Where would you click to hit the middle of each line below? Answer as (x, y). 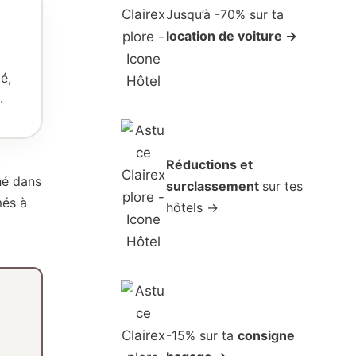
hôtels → (193, 207)
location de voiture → (232, 36)
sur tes (283, 186)
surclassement (215, 186)
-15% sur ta (202, 336)
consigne (267, 336)
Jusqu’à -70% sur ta (225, 15)
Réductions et (210, 164)
